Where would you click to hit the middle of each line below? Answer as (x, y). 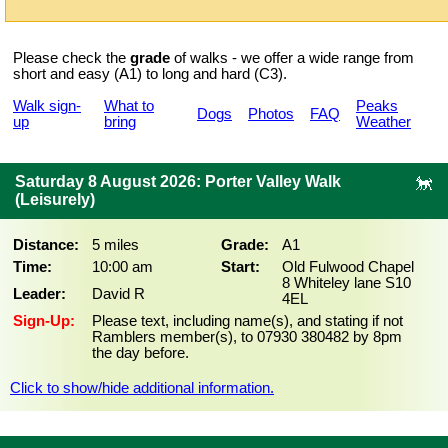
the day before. (140, 353)
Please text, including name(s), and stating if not (247, 321)
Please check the (71, 58)
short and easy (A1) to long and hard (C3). (150, 74)
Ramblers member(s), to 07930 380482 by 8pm (247, 337)
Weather (383, 122)
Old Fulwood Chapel (348, 267)
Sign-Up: (44, 321)
